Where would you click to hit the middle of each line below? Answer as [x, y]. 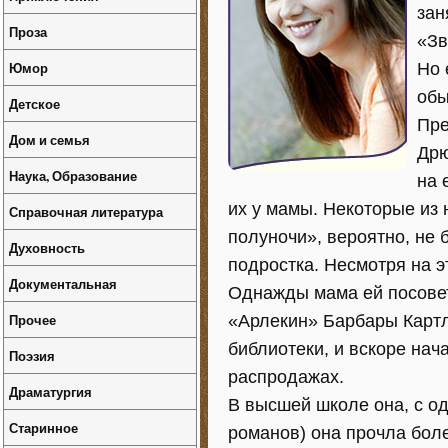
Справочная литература [86, 211]
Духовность [47, 247]
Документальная [63, 283]
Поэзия [32, 355]
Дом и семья [49, 139]
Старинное [43, 427]
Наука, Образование [73, 175]
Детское [34, 103]
